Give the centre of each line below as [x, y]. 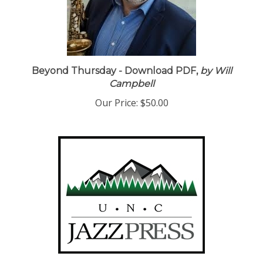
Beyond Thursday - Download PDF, [116, 73]
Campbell [131, 85]
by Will [216, 73]
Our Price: [116, 104]
